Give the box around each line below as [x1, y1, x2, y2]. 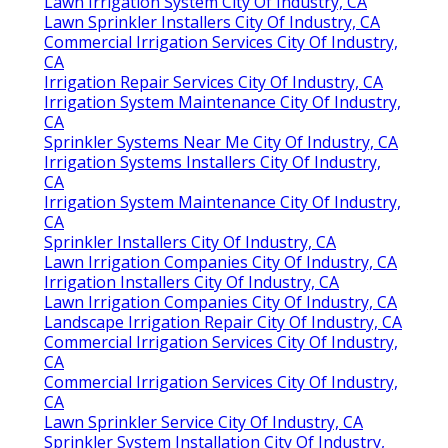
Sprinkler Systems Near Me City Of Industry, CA [44, 131, 398, 154]
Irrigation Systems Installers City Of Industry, [44, 151, 381, 174]
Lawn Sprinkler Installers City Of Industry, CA [44, 11, 380, 34]
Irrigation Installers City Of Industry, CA [44, 271, 339, 294]
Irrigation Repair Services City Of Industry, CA [44, 71, 383, 94]
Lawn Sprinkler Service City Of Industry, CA [44, 411, 363, 434]
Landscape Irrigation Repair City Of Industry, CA [44, 311, 402, 334]
